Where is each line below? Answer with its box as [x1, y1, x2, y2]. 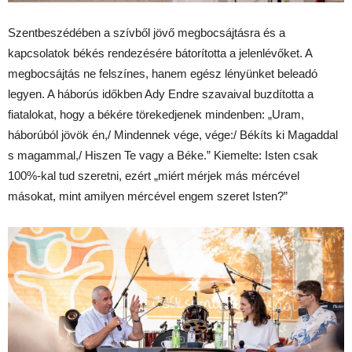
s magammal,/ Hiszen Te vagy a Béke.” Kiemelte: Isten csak [8, 148, 318, 162]
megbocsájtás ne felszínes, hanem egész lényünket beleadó [8, 66, 317, 80]
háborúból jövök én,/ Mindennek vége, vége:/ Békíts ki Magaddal [8, 127, 338, 141]
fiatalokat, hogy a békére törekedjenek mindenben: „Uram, [8, 107, 304, 121]
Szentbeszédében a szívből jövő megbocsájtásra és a [8, 25, 285, 39]
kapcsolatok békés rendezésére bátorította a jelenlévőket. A [8, 46, 312, 60]
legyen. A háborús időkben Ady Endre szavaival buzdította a [8, 86, 313, 101]
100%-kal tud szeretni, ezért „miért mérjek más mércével [8, 168, 299, 182]
